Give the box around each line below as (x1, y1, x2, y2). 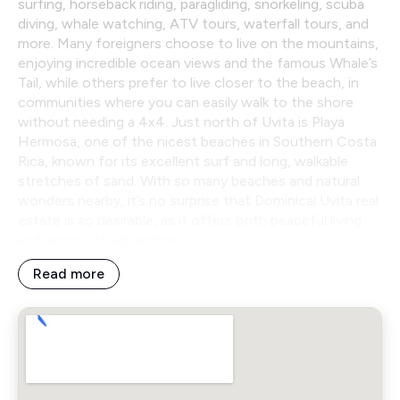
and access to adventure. (18, 230, 180, 248)
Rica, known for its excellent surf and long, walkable (18, 152, 348, 170)
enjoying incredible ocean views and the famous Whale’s (18, 54, 378, 71)
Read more (33, 264, 104, 282)
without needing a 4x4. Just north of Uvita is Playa (18, 112, 345, 130)
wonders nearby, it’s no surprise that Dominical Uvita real (18, 191, 379, 209)
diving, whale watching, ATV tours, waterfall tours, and (18, 14, 369, 32)
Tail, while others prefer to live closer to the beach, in (18, 73, 359, 91)
